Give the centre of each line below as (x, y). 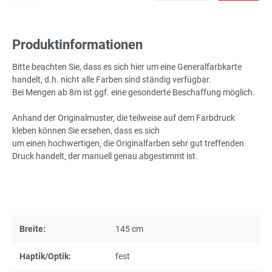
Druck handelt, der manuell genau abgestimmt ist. (105, 156)
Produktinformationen (77, 44)
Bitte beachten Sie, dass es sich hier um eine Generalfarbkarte (127, 66)
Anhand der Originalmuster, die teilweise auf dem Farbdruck (124, 117)
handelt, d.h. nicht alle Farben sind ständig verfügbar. (112, 79)
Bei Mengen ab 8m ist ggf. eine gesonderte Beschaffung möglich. (134, 92)
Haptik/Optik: (45, 256)
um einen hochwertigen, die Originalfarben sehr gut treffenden (128, 143)
